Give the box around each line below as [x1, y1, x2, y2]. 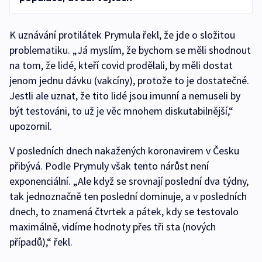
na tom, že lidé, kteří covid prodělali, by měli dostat [9, 58, 233, 72]
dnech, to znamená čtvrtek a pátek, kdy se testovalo [9, 205, 239, 218]
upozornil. [9, 119, 54, 133]
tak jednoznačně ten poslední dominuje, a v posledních [9, 189, 247, 203]
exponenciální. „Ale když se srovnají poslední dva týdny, [9, 174, 249, 188]
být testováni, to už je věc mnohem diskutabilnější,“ [9, 104, 233, 118]
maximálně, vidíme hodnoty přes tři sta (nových [9, 220, 216, 233]
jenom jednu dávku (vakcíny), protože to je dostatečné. [9, 74, 249, 87]
